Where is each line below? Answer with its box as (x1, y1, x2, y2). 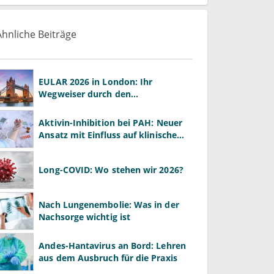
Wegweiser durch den (39, 87, 131, 100)
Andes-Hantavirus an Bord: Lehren (39, 239, 186, 251)
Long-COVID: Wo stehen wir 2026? (39, 163, 183, 176)
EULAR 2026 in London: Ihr (39, 75, 153, 87)
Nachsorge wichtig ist (39, 210, 130, 223)
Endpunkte (39, 141, 86, 153)
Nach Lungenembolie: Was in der (39, 198, 179, 210)
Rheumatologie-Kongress (39, 100, 146, 112)
